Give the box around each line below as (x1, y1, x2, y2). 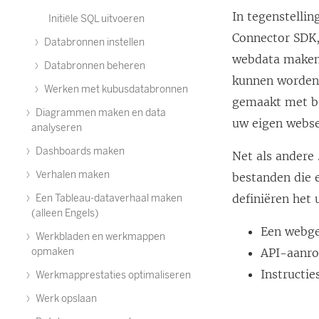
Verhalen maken (33, 169, 110, 181)
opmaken (31, 246, 74, 258)
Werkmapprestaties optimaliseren (33, 269, 191, 281)
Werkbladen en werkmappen (33, 231, 165, 243)
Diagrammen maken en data (33, 107, 166, 119)
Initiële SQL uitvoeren (48, 13, 145, 25)
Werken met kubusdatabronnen (42, 83, 188, 95)
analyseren (31, 122, 82, 134)
